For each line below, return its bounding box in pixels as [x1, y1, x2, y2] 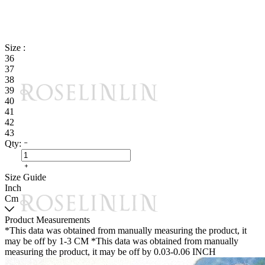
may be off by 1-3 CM [5, 236, 89, 246]
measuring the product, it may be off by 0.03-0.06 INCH [5, 247, 216, 257]
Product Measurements [5, 215, 90, 225]
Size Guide [5, 172, 46, 182]
